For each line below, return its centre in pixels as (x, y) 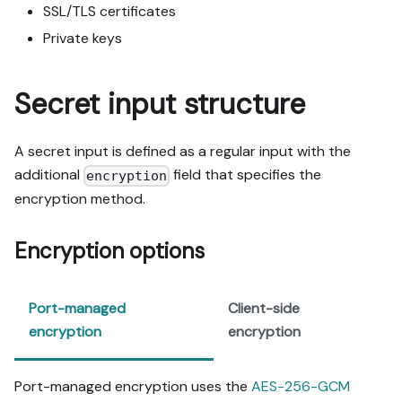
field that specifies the (246, 175)
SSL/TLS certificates (109, 12)
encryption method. (80, 198)
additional (49, 175)
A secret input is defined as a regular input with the (183, 152)
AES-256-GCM (301, 386)
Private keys (83, 39)
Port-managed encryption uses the (133, 386)
